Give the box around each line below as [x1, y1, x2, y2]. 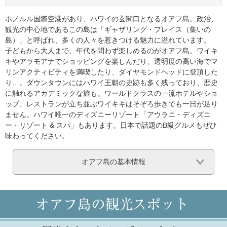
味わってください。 [5, 132, 69, 140]
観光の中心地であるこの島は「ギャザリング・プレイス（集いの [5, 25, 211, 34]
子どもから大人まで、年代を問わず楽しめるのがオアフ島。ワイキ [5, 47, 218, 55]
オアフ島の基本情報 [82, 158, 145, 166]
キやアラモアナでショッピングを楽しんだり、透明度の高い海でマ [5, 57, 218, 66]
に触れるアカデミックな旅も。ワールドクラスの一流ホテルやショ [5, 89, 218, 98]
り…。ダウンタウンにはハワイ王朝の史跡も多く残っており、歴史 [5, 79, 218, 87]
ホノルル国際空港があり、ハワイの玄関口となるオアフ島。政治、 [5, 15, 218, 23]
